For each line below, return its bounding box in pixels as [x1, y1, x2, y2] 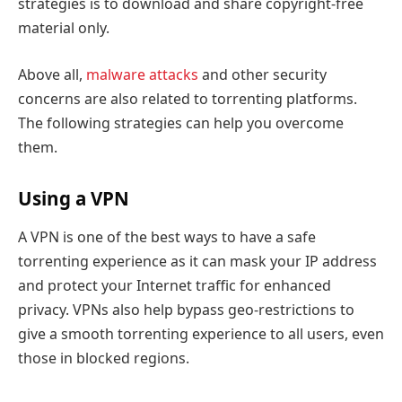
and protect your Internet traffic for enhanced [18, 275, 331, 296]
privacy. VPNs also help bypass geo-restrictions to [18, 300, 354, 320]
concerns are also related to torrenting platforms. [18, 88, 357, 109]
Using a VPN [18, 185, 129, 211]
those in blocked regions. [18, 348, 193, 369]
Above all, [18, 64, 86, 84]
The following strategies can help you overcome [18, 112, 344, 133]
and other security [198, 64, 327, 84]
